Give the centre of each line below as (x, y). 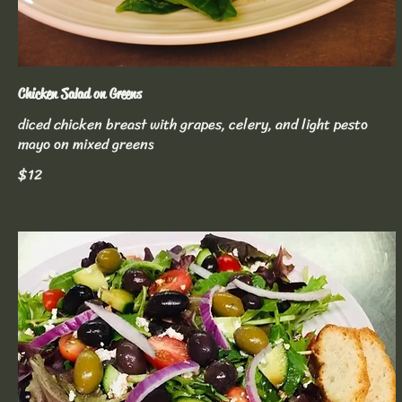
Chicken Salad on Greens (80, 94)
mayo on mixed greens (86, 144)
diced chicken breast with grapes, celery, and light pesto (193, 124)
